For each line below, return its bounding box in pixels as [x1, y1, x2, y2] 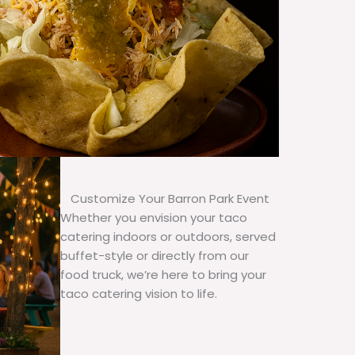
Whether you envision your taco [60, 209, 247, 227]
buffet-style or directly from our [60, 247, 249, 265]
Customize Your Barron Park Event [70, 190, 269, 208]
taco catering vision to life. [60, 285, 217, 303]
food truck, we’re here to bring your [60, 266, 266, 284]
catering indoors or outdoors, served [60, 228, 276, 246]
